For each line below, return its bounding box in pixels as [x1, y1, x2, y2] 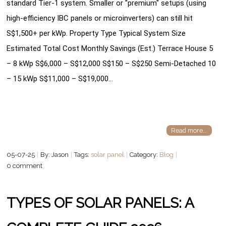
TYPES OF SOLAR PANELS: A [7, 194, 194, 211]
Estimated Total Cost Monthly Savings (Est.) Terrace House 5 [7, 43, 213, 53]
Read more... [171, 127, 207, 135]
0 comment [7, 161, 43, 169]
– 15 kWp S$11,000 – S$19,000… [7, 74, 114, 83]
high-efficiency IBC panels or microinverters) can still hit [7, 13, 193, 23]
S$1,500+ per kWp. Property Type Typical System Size [7, 28, 186, 38]
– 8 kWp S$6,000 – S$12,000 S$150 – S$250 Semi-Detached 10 [7, 59, 216, 68]
